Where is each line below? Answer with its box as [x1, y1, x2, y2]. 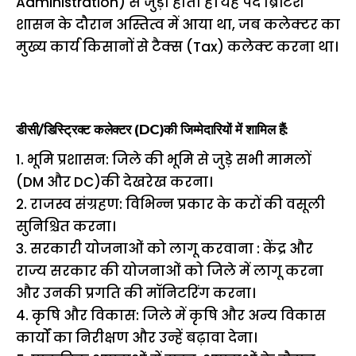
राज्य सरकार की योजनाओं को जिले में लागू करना [16, 261, 323, 281]
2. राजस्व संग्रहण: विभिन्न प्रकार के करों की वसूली [16, 195, 325, 215]
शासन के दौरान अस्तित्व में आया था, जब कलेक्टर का [16, 15, 340, 35]
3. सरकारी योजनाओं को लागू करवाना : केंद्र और [16, 239, 313, 259]
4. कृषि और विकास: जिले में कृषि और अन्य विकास [16, 306, 326, 326]
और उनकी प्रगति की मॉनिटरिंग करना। [16, 284, 255, 304]
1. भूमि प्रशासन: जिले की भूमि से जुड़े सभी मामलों [16, 150, 311, 170]
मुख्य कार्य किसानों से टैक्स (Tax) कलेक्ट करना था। [16, 37, 338, 57]
